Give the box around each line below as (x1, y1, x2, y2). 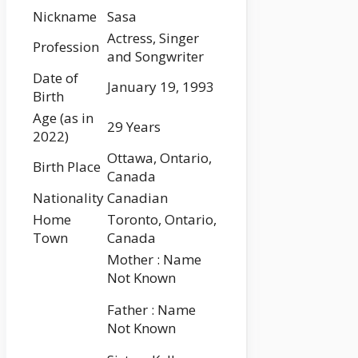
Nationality (33, 189, 104, 208)
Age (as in (33, 109, 93, 128)
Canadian (107, 189, 168, 208)
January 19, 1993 (107, 78, 214, 97)
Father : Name (107, 300, 196, 320)
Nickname (33, 7, 97, 26)
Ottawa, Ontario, (107, 149, 212, 168)
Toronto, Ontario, (107, 210, 217, 229)
